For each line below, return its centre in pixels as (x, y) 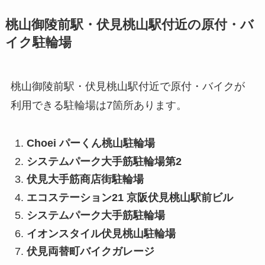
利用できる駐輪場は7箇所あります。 (98, 105)
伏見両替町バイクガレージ (90, 252)
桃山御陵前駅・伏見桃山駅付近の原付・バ (129, 25)
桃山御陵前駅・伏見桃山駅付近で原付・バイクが (127, 86)
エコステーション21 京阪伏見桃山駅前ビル (130, 197)
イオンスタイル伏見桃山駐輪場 (101, 233)
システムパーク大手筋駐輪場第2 (104, 161)
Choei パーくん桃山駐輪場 (91, 143)
